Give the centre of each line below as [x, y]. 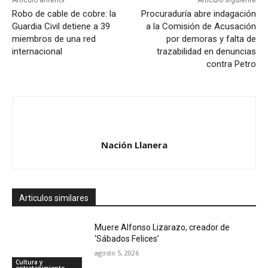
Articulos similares [54, 198]
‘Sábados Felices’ [127, 239]
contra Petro [231, 64]
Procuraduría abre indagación [198, 14]
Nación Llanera [134, 145]
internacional [37, 52]
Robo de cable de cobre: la [64, 14]
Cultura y [29, 262]
